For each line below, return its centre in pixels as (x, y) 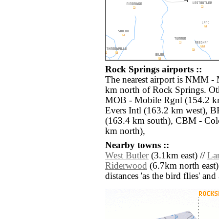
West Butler (127, 156)
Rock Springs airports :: (153, 70)
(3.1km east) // (178, 156)
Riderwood (126, 166)
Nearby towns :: (137, 145)
